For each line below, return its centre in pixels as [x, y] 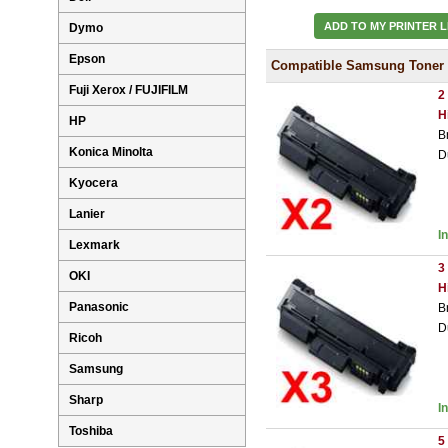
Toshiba [91, 431]
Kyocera [93, 183]
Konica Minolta [111, 152]
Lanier [87, 214]
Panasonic [99, 307]
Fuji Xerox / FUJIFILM [128, 90]
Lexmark [94, 245]
